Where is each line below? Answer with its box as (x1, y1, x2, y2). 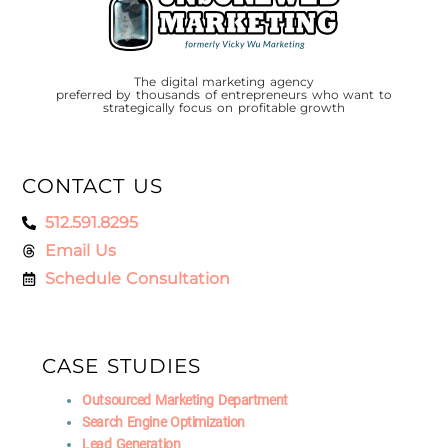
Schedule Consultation (44, 269, 231, 289)
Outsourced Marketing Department (82, 391, 288, 408)
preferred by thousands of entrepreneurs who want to (55, 87, 393, 103)
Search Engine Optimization (82, 413, 245, 430)
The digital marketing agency (134, 74, 314, 90)
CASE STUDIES (42, 353, 201, 378)
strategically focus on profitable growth (102, 100, 346, 116)
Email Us (44, 241, 117, 261)
